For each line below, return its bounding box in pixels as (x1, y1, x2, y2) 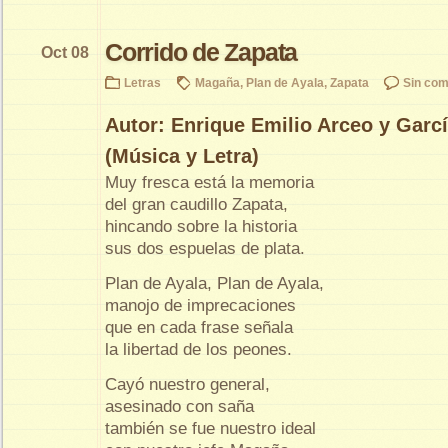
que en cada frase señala (105, 317, 293, 337)
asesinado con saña (105, 396, 254, 416)
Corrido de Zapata (105, 37, 298, 66)
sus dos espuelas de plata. (105, 238, 305, 258)
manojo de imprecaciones (105, 295, 296, 315)
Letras (124, 75, 161, 89)
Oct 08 (41, 43, 89, 61)
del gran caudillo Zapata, (105, 194, 288, 214)
